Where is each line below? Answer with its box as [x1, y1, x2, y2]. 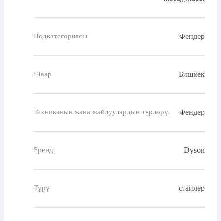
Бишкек [179, 70, 205, 78]
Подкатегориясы [34, 32, 87, 40]
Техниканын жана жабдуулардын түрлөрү [34, 108, 168, 116]
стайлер [179, 184, 205, 192]
